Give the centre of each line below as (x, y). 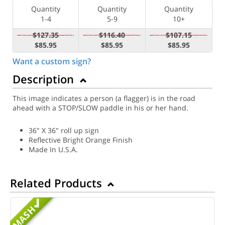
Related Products (58, 183)
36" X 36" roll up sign (64, 130)
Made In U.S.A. (53, 149)
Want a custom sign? (52, 61)
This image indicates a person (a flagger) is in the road (104, 98)
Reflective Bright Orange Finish (81, 140)
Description (45, 79)
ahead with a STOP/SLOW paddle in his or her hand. (100, 107)
